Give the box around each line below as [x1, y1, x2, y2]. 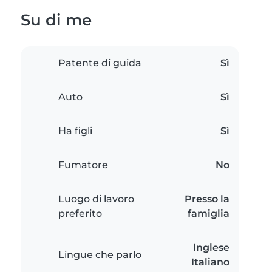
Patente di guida [58, 57, 141, 69]
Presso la [185, 193, 229, 205]
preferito [58, 208, 102, 220]
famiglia [188, 208, 229, 220]
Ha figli [58, 125, 92, 137]
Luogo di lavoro [58, 193, 134, 205]
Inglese [193, 242, 229, 254]
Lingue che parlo [58, 249, 141, 261]
